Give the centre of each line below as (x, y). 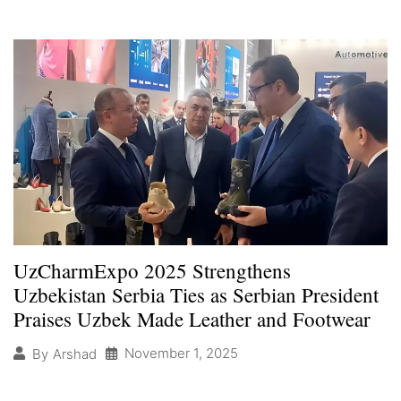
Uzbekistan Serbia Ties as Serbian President (196, 295)
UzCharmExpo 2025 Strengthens (152, 271)
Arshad (75, 354)
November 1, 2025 (181, 354)
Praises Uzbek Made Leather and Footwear (192, 319)
